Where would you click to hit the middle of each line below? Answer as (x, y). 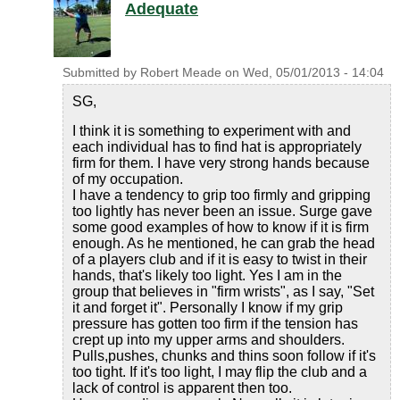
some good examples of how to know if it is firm (221, 227)
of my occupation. (128, 179)
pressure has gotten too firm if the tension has (215, 324)
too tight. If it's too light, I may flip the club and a (220, 372)
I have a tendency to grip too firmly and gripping (221, 195)
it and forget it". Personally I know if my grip (208, 308)
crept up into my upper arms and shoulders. (208, 340)
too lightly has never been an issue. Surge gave (222, 211)
